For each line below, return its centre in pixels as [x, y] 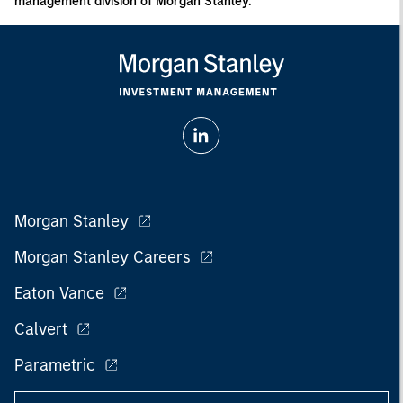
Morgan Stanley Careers [103, 257]
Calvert [41, 329]
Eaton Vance [59, 293]
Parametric [55, 365]
